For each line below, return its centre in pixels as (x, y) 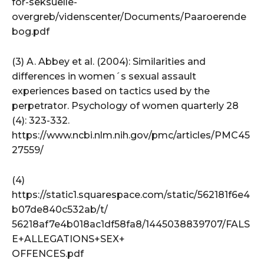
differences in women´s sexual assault (104, 76)
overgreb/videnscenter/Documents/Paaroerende (129, 16)
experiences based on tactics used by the (111, 91)
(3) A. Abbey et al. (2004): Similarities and (109, 61)
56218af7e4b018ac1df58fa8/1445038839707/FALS (131, 224)
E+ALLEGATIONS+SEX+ (68, 239)
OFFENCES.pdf (48, 253)
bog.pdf (31, 31)
